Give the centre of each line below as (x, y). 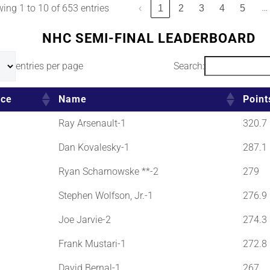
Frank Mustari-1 (92, 243)
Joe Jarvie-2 (84, 219)
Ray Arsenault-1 (92, 123)
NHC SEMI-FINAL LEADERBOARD (149, 38)
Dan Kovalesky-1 (94, 147)
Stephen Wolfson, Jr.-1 (105, 195)
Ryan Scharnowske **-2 (108, 171)
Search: (189, 66)
